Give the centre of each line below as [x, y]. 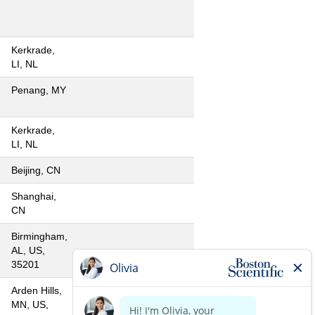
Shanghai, [34, 196]
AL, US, [28, 250]
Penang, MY [39, 90]
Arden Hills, [37, 290]
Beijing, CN [36, 170]
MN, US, [30, 304]
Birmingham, [39, 236]
